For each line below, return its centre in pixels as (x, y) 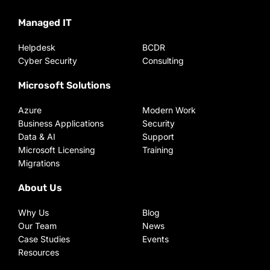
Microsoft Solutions (64, 85)
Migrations (39, 163)
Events (155, 239)
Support (158, 137)
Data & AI (37, 137)
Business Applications (61, 123)
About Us (40, 188)
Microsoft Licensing (57, 150)
